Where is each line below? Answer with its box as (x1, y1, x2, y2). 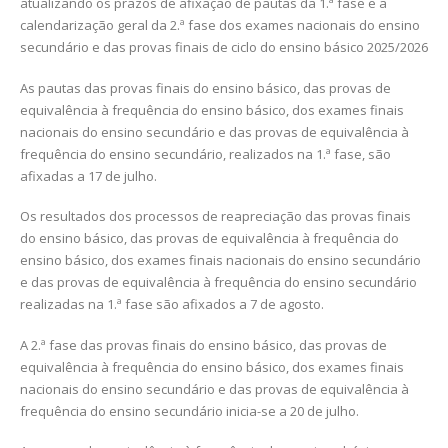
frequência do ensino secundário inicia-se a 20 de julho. (20, 401, 359, 420)
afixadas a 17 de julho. (20, 166, 157, 185)
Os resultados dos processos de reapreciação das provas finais (20, 207, 411, 226)
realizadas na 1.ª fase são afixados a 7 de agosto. (20, 295, 324, 314)
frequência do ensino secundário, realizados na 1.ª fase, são (20, 144, 391, 163)
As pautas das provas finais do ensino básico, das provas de (20, 78, 391, 97)
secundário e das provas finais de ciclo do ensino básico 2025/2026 (20, 38, 428, 56)
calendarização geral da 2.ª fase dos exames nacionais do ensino (20, 16, 420, 34)
